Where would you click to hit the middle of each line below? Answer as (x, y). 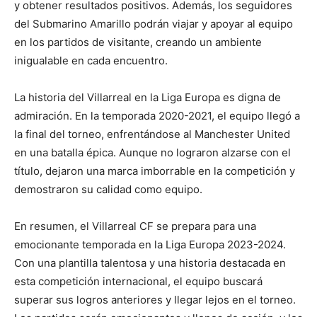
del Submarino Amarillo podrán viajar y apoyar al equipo (154, 24)
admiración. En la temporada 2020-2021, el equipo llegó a (157, 116)
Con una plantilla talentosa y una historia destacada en (150, 263)
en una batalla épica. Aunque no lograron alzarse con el (152, 153)
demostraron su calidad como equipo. (108, 190)
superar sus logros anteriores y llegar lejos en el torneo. (155, 300)
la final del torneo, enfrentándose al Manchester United (152, 134)
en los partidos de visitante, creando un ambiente (138, 42)
